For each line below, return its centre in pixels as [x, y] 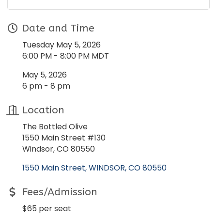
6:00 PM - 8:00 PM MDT [66, 56]
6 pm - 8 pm [46, 86]
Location [43, 110]
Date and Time [58, 29]
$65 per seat [47, 209]
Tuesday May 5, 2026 [62, 45]
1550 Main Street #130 [64, 138]
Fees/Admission [60, 192]
